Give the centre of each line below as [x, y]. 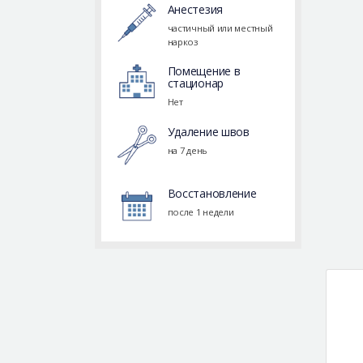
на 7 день [187, 151]
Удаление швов [208, 132]
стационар [195, 83]
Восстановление [212, 194]
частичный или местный [220, 28]
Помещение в [204, 70]
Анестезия [195, 10]
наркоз [182, 42]
